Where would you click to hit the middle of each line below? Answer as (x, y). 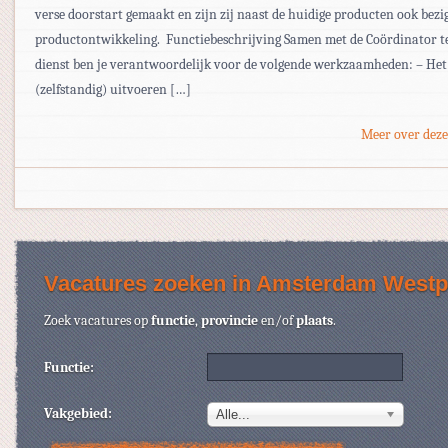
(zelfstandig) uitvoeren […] (113, 89)
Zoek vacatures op (97, 320)
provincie (229, 320)
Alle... (233, 415)
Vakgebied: (78, 413)
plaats (314, 320)
